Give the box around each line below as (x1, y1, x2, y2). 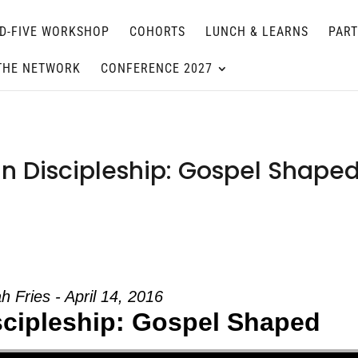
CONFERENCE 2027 (101, 61, 213, 76)
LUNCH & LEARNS (205, 24, 308, 39)
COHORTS (129, 24, 185, 39)
